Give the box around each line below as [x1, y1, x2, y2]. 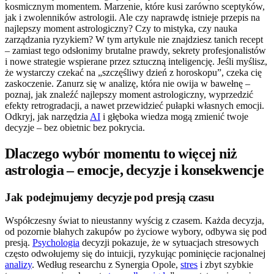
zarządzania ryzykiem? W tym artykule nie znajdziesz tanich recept [5, 34, 263, 45]
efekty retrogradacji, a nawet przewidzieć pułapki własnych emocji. [5, 100, 264, 111]
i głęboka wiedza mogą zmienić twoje [100, 111, 248, 122]
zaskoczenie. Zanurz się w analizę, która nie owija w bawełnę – [5, 78, 250, 89]
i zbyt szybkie [198, 259, 253, 270]
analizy [5, 259, 32, 270]
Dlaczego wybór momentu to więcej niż [5, 145, 237, 161]
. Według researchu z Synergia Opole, [32, 259, 180, 270]
